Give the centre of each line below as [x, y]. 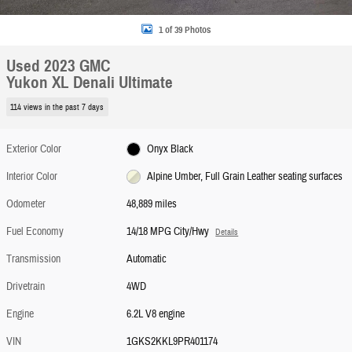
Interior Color [32, 176]
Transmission [33, 259]
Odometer [26, 204]
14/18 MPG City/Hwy [168, 231]
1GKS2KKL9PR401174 [172, 341]
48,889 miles [152, 204]
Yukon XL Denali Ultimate [90, 82]
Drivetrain [26, 286]
